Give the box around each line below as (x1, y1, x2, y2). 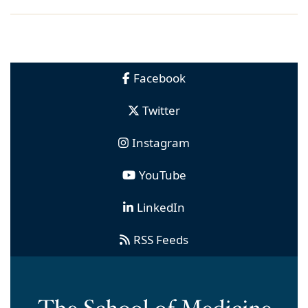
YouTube (138, 166, 186, 183)
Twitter (142, 102, 180, 118)
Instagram (132, 134, 190, 151)
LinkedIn (137, 199, 185, 215)
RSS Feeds (133, 231, 188, 247)
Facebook (133, 69, 186, 86)
